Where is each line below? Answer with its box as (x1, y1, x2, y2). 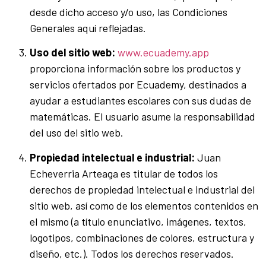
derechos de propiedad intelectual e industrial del (30, 182, 255, 196)
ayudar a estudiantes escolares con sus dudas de (30, 94, 251, 107)
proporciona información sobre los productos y (30, 62, 240, 75)
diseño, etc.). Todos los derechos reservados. (30, 246, 234, 260)
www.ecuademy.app (118, 46, 209, 59)
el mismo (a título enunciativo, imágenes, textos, (30, 214, 246, 228)
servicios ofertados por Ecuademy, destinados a (30, 78, 246, 91)
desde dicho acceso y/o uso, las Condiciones (30, 5, 227, 18)
